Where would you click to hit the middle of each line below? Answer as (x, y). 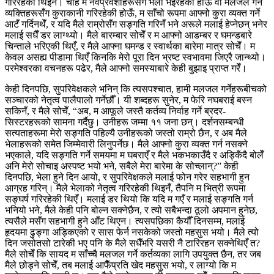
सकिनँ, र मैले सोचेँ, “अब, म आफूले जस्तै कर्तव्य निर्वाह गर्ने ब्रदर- (115, 111)
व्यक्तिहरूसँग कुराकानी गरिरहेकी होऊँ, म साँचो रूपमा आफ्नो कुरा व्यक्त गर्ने (132, 13)
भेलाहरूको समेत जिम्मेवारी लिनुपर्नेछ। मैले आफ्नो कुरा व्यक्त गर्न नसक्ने (126, 144)
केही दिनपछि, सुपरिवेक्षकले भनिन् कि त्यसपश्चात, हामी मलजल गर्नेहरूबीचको (136, 89)
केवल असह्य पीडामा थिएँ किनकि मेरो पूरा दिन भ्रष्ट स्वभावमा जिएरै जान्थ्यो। (135, 57)
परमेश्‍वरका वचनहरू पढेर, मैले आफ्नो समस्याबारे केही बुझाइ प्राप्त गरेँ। (126, 68)
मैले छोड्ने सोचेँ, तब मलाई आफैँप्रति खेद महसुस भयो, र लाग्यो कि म (120, 265)
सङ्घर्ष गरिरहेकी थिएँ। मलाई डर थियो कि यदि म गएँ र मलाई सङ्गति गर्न (129, 199)
